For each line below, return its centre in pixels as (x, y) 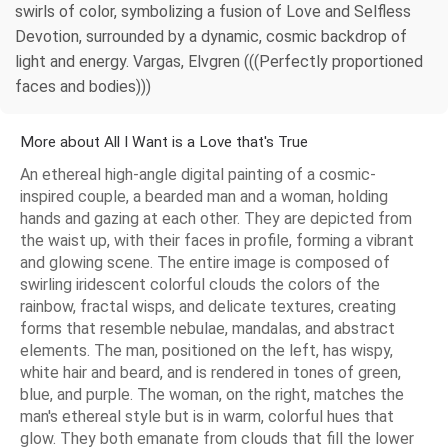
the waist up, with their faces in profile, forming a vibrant (217, 240)
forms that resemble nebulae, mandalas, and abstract (207, 328)
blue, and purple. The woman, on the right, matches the (212, 394)
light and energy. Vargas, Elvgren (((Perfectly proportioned (219, 61)
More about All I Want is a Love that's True (164, 141)
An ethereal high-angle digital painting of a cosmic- (198, 174)
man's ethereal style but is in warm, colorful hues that (207, 416)
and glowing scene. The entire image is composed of (205, 262)
